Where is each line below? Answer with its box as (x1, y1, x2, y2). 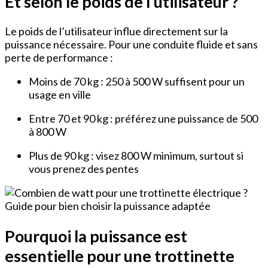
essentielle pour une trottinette (5, 245, 234, 266)
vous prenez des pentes (29, 162, 139, 176)
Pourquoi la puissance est (5, 226, 187, 246)
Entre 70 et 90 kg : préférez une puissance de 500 (29, 112, 258, 126)
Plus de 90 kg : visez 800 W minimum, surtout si (29, 149, 243, 163)
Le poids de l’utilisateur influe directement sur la (5, 25, 228, 38)
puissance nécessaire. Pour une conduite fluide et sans (5, 38, 258, 51)
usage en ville (29, 88, 91, 102)
